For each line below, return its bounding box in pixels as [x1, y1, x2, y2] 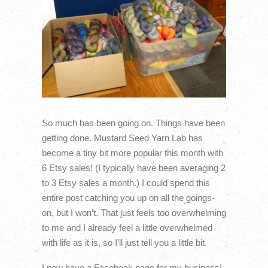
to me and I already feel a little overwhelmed [41, 223, 212, 233]
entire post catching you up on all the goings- [41, 193, 215, 203]
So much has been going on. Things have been [41, 118, 225, 129]
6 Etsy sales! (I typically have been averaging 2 [41, 163, 226, 173]
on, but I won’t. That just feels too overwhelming [41, 208, 226, 218]
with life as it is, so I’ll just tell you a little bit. [41, 237, 207, 248]
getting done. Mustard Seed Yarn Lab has [41, 133, 203, 144]
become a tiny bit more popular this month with [41, 148, 223, 159]
